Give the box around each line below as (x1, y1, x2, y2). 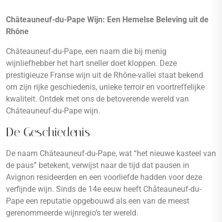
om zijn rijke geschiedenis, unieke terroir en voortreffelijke (6, 82, 205, 92)
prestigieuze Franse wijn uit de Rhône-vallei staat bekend (6, 70, 203, 80)
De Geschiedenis (6, 125, 90, 139)
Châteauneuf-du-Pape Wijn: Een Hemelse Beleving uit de (6, 15, 209, 24)
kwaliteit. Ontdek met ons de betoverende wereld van (6, 94, 189, 104)
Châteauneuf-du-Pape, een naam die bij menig (6, 47, 166, 56)
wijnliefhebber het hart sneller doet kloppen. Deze (6, 58, 177, 68)
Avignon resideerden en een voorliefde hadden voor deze (6, 172, 202, 182)
